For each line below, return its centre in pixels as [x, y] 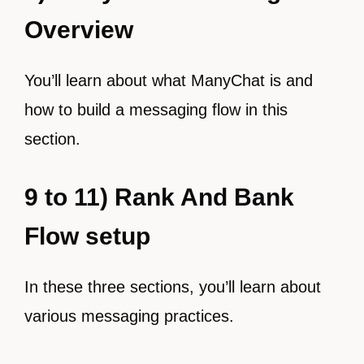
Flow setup [87, 236]
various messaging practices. [129, 316]
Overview [79, 30]
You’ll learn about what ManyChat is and [169, 80]
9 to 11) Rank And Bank [159, 197]
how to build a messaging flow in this [156, 110]
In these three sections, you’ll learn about [173, 287]
